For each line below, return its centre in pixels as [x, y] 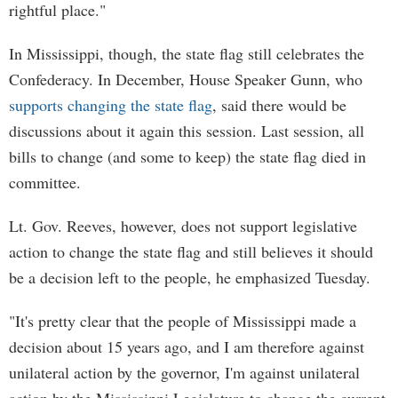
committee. [45, 182]
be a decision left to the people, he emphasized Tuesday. [190, 277]
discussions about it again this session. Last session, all [187, 131]
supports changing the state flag [111, 105]
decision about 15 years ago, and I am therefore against [187, 346]
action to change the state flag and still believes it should [191, 251]
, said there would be [279, 105]
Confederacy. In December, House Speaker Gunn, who [186, 79]
